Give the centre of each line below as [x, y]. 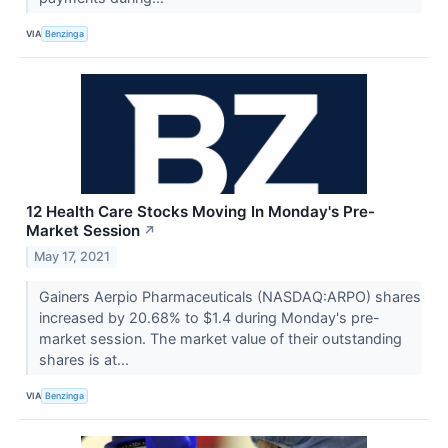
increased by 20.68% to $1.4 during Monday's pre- [209, 318]
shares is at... [85, 360]
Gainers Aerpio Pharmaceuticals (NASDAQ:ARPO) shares [229, 297]
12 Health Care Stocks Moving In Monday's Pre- [200, 212]
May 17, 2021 [72, 257]
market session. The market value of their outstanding [220, 339]
